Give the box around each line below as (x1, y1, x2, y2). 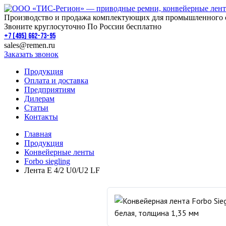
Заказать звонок (4, 50, 59, 59)
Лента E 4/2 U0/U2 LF (24, 166, 100, 175)
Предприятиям (24, 85, 75, 94)
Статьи (24, 103, 48, 112)
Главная (24, 130, 51, 138)
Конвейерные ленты (24, 148, 94, 156)
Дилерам (24, 94, 54, 103)
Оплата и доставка (24, 76, 88, 85)
